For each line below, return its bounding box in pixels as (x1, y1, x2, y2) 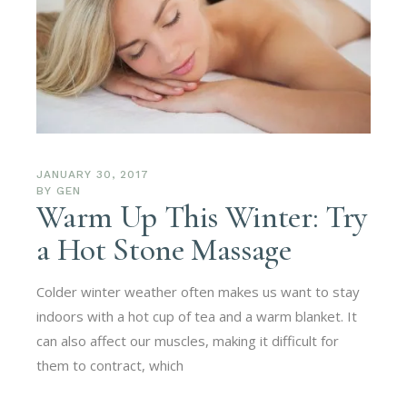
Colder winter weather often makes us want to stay (36, 282, 361, 301)
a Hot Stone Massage (36, 230, 292, 269)
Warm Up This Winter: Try (36, 197, 367, 236)
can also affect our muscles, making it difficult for (36, 331, 340, 350)
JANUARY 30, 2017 (36, 167, 149, 181)
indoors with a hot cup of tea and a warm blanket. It (36, 306, 358, 325)
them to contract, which (36, 355, 184, 374)
